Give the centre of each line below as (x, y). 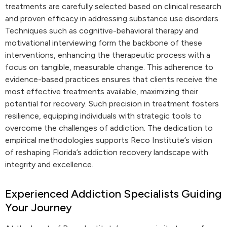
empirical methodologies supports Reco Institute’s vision (109, 140)
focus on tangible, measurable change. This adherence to (109, 67)
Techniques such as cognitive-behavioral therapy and (102, 31)
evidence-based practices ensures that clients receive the (111, 79)
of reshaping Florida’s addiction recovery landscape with (107, 152)
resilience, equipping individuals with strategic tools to (103, 116)
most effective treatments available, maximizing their (102, 91)
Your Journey (39, 207)
